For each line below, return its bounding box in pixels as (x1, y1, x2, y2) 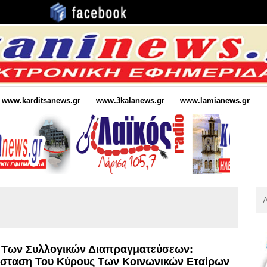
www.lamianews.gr (179, 95, 250, 105)
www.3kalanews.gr (95, 95, 164, 105)
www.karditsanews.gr (1, 95, 80, 105)
